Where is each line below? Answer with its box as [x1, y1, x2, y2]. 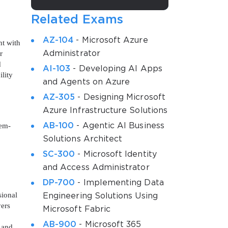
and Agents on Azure [43, 78, 130, 86]
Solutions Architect [43, 135, 123, 143]
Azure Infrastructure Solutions [43, 106, 167, 115]
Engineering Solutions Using [43, 192, 158, 200]
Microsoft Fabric [43, 205, 111, 213]
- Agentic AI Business [74, 122, 164, 130]
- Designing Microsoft [75, 93, 165, 101]
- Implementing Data [75, 179, 164, 187]
